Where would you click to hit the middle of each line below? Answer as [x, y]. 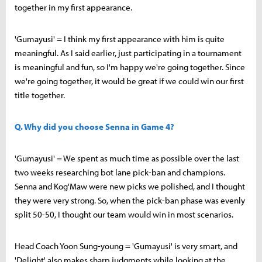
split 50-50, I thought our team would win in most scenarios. [124, 214]
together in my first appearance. [73, 7]
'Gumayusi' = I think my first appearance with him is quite [120, 39]
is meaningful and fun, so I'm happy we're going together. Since [130, 67]
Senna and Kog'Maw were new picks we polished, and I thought [130, 186]
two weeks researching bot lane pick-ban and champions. [120, 172]
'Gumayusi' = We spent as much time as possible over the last [127, 158]
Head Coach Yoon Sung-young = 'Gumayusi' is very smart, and [126, 246]
